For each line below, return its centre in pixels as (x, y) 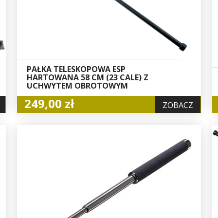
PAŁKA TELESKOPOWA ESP (76, 69)
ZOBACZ (178, 105)
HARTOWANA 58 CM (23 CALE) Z (88, 78)
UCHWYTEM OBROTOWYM (78, 86)
